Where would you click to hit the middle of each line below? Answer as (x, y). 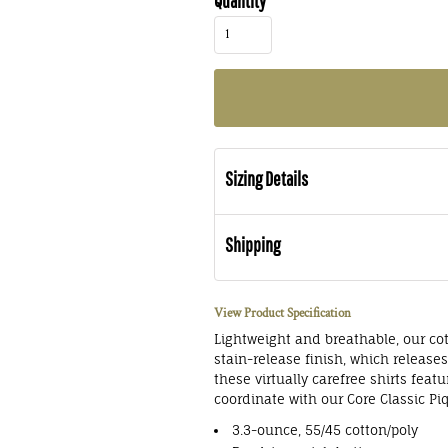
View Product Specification (282, 313)
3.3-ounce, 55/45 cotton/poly (325, 430)
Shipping (252, 244)
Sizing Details (266, 178)
